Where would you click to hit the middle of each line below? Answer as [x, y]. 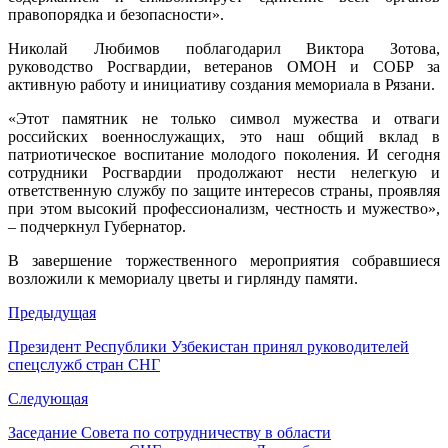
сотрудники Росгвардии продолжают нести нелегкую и [224, 172]
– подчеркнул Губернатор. [97, 226]
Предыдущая [52, 312]
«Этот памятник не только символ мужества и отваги [224, 118]
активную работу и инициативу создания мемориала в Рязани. [221, 84]
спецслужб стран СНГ [84, 364]
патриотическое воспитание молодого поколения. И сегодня [224, 154]
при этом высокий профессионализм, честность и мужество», [224, 208]
